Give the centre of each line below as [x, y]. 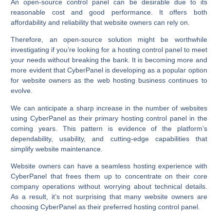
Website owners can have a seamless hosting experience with [109, 166]
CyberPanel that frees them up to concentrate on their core [109, 176]
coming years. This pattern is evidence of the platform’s [109, 128]
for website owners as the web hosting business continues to [109, 81]
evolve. [22, 91]
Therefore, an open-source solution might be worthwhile [109, 40]
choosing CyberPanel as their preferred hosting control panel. [106, 207]
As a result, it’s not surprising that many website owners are [109, 197]
